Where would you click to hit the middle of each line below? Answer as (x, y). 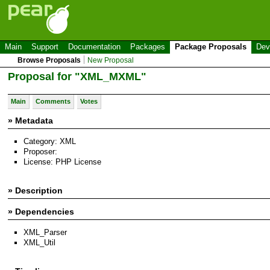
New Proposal (111, 60)
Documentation (94, 47)
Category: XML (50, 141)
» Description (35, 190)
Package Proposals (211, 47)
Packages (148, 47)
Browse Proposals (49, 60)
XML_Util (39, 243)
